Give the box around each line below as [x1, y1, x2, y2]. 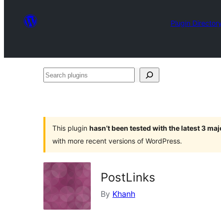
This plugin [52, 124, 89, 132]
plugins [43, 84, 70, 94]
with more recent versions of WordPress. [52, 137, 182, 145]
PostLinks [101, 170, 155, 184]
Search [43, 70, 69, 79]
